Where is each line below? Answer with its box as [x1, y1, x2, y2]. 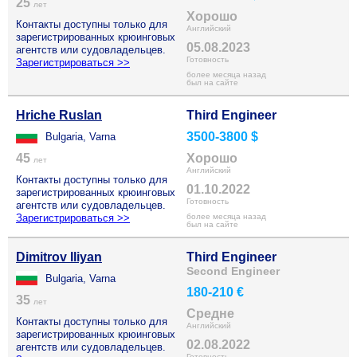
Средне [186, 307, 234, 320]
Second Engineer [186, 265, 280, 277]
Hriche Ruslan [16, 108, 102, 122]
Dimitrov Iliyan [16, 250, 102, 264]
